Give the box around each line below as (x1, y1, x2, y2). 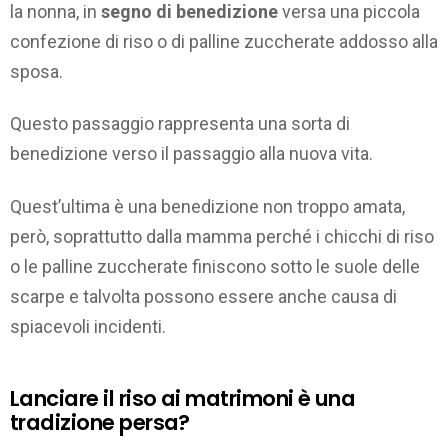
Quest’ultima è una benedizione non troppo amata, (10, 195, 405, 217)
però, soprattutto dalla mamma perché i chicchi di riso (10, 225, 434, 247)
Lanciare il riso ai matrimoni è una (10, 383, 356, 413)
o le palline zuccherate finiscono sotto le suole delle (10, 255, 420, 277)
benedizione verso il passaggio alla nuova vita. (10, 143, 373, 165)
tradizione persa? (10, 407, 190, 437)
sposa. (10, 60, 63, 82)
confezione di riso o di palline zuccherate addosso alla (10, 30, 438, 52)
